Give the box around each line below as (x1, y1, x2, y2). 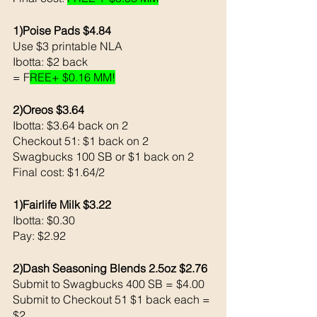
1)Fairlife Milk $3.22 (13, 197, 111, 212)
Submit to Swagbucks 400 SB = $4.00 (13, 276, 207, 291)
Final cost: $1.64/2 (13, 164, 105, 179)
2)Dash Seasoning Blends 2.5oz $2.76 (13, 260, 207, 275)
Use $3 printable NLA (13, 38, 122, 53)
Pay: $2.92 (13, 228, 66, 243)
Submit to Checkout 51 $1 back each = (13, 292, 213, 306)
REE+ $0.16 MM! (30, 69, 115, 84)
